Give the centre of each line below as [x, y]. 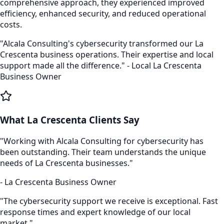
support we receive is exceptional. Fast [144, 201]
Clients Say [113, 120]
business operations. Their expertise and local [126, 54]
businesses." [108, 163]
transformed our [161, 43]
